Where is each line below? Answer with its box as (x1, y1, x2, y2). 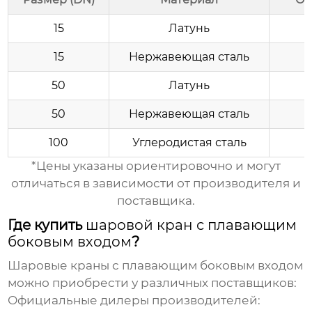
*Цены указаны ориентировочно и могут (31, 159, 281, 173)
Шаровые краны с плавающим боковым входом (8, 258, 304, 273)
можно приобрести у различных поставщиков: (8, 276, 297, 290)
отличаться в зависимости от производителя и (11, 176, 301, 191)
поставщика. (117, 194, 195, 208)
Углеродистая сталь (132, 136, 247, 150)
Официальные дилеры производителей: (8, 293, 261, 308)
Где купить (8, 217, 86, 234)
